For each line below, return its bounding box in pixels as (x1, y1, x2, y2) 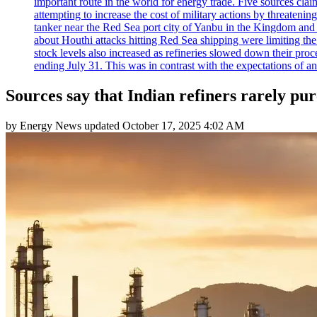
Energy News (20, 119, 81, 132)
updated (81, 119, 122, 132)
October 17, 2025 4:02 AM (122, 119, 244, 132)
